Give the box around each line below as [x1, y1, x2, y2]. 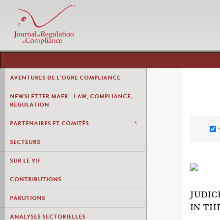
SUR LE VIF [10, 157, 41, 164]
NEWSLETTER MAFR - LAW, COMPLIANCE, [10, 93, 133, 100]
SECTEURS [10, 138, 40, 145]
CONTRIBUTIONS [10, 176, 61, 183]
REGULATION [10, 101, 49, 108]
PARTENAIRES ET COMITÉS [10, 120, 89, 127]
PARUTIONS [10, 194, 45, 201]
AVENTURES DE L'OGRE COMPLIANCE [10, 74, 120, 81]
